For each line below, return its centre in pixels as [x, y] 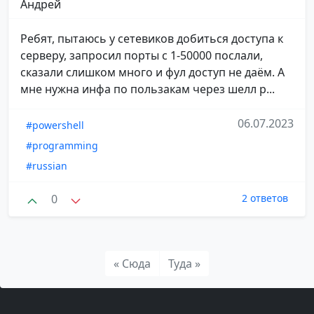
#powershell [55, 125]
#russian [47, 165]
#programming [62, 145]
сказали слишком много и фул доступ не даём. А [152, 72]
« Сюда [132, 264]
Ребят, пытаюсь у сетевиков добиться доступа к [152, 38]
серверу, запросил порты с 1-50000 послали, [142, 55]
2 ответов [265, 198]
